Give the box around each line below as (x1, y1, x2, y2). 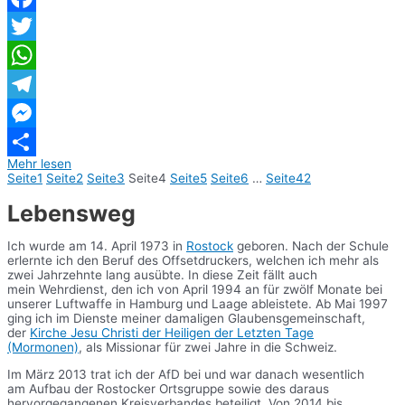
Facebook (7, 18, 64, 33)
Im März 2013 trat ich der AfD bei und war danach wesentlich (7, 367, 364, 382)
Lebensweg (7, 199, 136, 227)
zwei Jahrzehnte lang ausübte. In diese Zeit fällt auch (7, 268, 317, 283)
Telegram (7, 105, 61, 120)
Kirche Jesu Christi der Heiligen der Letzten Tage (30, 325, 314, 341)
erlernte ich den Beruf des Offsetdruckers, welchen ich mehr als (7, 253, 379, 268)
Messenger (7, 134, 71, 149)
